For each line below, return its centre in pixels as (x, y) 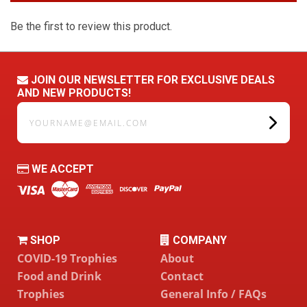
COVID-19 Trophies (67, 258)
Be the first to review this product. (91, 27)
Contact (182, 276)
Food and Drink (59, 276)
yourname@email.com (71, 111)
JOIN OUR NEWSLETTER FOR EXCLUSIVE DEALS (151, 80)
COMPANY (198, 240)
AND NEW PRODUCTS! (74, 93)
